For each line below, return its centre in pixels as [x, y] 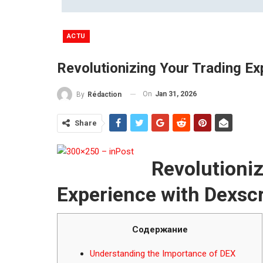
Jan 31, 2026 [176, 94]
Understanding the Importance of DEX [163, 253]
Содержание [160, 229]
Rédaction [104, 94]
